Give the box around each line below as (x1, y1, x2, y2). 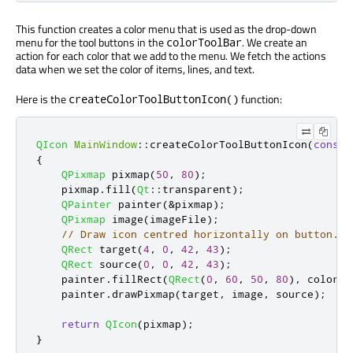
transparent (162, 183, 232, 196)
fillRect (112, 273, 162, 286)
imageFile (150, 213, 206, 226)
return (61, 318, 99, 331)
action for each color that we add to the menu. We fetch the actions (16, 47, 326, 65)
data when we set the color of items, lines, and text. (16, 61, 255, 78)
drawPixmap (112, 288, 175, 301)
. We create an (242, 34, 307, 51)
